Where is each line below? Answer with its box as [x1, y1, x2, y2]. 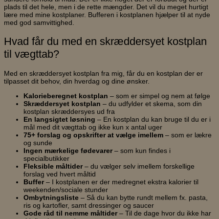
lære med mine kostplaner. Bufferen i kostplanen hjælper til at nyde [4, 11, 210, 19]
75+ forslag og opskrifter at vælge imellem [23, 131, 163, 139]
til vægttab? [4, 47, 59, 60]
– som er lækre [163, 131, 212, 139]
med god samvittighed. [4, 19, 74, 27]
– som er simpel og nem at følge [108, 92, 210, 100]
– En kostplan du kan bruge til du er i [95, 115, 211, 124]
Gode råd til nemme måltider [23, 209, 117, 218]
